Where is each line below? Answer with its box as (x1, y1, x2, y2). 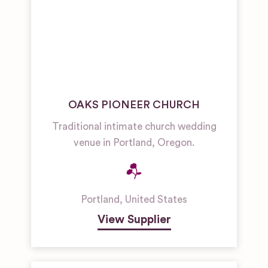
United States (125, 194, 187, 205)
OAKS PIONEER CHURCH (68, 99, 200, 110)
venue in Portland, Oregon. (74, 138, 194, 148)
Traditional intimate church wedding (51, 121, 217, 132)
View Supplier (97, 214, 171, 226)
